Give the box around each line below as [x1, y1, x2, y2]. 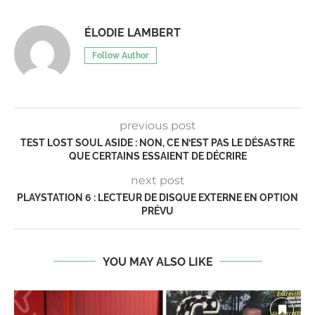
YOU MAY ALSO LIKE [102, 255, 213, 269]
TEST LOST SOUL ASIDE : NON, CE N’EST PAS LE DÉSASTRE [20, 136, 295, 148]
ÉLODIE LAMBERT [84, 25, 181, 39]
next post [130, 173, 185, 187]
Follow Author [92, 50, 149, 60]
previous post [119, 118, 196, 132]
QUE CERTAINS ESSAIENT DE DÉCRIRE [68, 150, 247, 162]
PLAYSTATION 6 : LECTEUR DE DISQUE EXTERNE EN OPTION [17, 191, 298, 203]
